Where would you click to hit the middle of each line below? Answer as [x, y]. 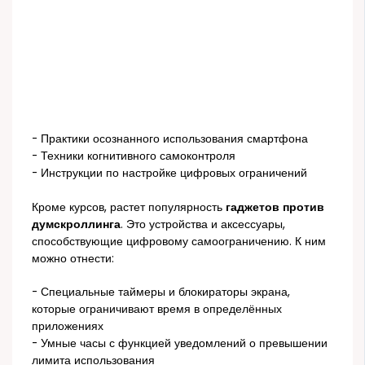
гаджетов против [275, 207]
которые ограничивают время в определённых [157, 310]
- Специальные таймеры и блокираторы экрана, [161, 292]
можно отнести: [73, 258]
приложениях [68, 327]
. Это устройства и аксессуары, [203, 224]
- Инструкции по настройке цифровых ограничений [170, 174]
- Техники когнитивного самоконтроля [134, 156]
